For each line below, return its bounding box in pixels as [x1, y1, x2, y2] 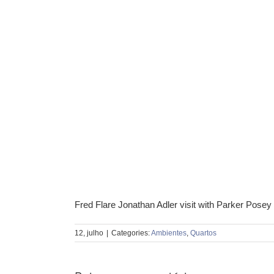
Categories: [111, 229, 151, 238]
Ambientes [151, 229, 187, 238]
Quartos [190, 229, 217, 238]
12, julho [75, 229, 103, 238]
